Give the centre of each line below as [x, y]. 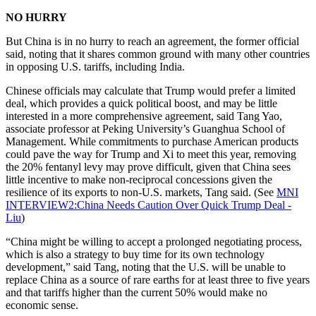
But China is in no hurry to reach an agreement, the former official [152, 41]
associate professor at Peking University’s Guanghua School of [145, 128]
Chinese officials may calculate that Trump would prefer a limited [151, 90]
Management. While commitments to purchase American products [152, 141]
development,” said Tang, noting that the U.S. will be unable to [146, 267]
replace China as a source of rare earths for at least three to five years [158, 279]
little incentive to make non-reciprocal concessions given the [139, 179]
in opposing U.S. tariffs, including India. [95, 66]
